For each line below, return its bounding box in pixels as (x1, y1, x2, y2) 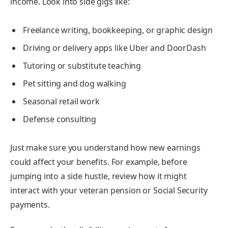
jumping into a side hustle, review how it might (10, 170, 187, 182)
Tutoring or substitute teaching (23, 60, 143, 71)
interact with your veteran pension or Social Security (10, 185, 208, 196)
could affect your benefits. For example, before (10, 156, 187, 168)
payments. (10, 199, 54, 211)
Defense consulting (23, 113, 98, 125)
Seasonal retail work (23, 96, 102, 107)
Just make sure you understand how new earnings (10, 142, 201, 154)
